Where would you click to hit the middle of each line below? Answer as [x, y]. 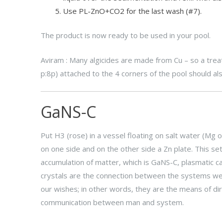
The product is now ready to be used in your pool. [126, 35]
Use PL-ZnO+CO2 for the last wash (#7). [132, 11]
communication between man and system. [112, 202]
